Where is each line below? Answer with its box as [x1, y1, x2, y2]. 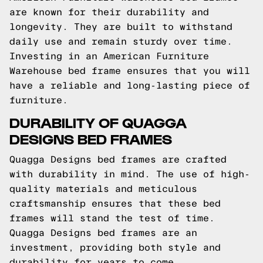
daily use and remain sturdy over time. [9, 36, 232, 46]
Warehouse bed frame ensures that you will [9, 66, 250, 76]
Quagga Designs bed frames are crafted [9, 154, 227, 164]
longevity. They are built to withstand [9, 22, 232, 32]
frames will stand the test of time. [9, 213, 215, 223]
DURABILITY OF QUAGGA [9, 113, 187, 130]
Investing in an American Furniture [9, 51, 209, 61]
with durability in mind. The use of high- [9, 169, 250, 179]
